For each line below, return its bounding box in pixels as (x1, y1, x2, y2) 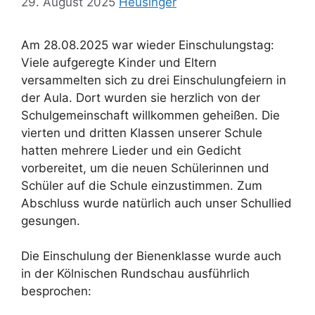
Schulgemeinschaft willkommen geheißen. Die (21, 108, 280, 122)
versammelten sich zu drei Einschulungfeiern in (21, 72, 286, 87)
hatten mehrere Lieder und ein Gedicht (21, 143, 241, 157)
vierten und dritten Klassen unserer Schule (21, 125, 262, 140)
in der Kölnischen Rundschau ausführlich (21, 266, 250, 281)
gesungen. (21, 213, 80, 228)
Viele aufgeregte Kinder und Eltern (21, 55, 217, 70)
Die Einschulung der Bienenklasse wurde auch (21, 249, 281, 263)
